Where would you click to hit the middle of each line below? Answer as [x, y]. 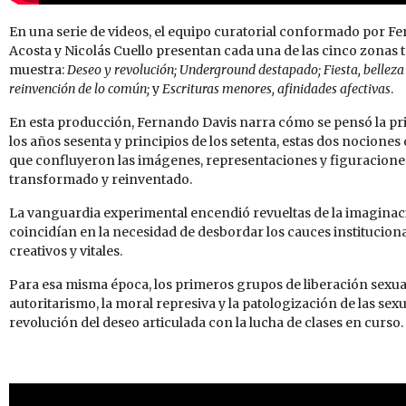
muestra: [38, 70]
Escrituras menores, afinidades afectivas [275, 89]
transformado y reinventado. [101, 180]
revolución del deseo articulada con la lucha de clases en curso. [206, 323]
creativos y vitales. [66, 251]
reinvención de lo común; [81, 89]
